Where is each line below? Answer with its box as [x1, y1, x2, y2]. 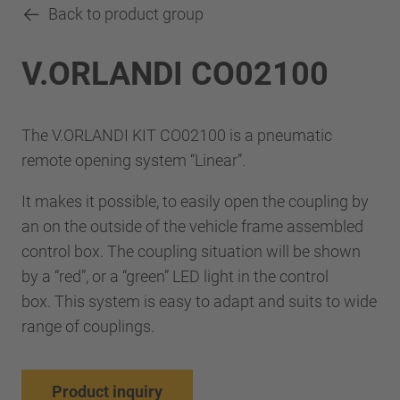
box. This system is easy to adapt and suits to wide [21, 291, 377, 311]
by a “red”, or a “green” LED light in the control [21, 266, 329, 286]
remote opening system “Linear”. [21, 150, 249, 170]
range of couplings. [21, 316, 162, 336]
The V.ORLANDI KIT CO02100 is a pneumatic [21, 125, 332, 145]
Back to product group [48, 4, 204, 23]
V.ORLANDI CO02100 [21, 55, 329, 93]
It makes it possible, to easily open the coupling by [21, 191, 369, 211]
